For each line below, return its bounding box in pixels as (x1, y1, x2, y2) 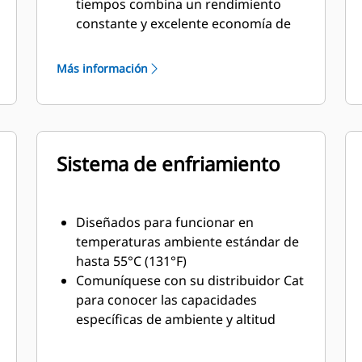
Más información (57, 61, 149, 76)
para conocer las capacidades (76, 291, 258, 309)
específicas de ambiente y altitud (76, 310, 276, 328)
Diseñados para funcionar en (76, 213, 255, 231)
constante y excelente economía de (76, 15, 292, 32)
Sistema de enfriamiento (57, 150, 281, 177)
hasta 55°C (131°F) (76, 252, 187, 270)
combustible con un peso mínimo (76, 34, 281, 52)
